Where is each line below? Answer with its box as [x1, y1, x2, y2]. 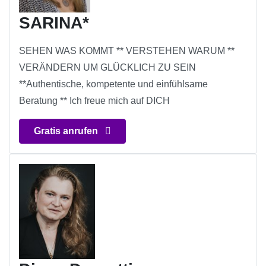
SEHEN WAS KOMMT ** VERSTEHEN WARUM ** [19, 46, 235, 56]
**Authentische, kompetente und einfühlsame [19, 79, 208, 90]
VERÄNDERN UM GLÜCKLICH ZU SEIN [19, 62, 196, 73]
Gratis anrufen [34, 126, 100, 137]
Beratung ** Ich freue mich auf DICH [19, 96, 170, 106]
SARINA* [19, 14, 89, 33]
